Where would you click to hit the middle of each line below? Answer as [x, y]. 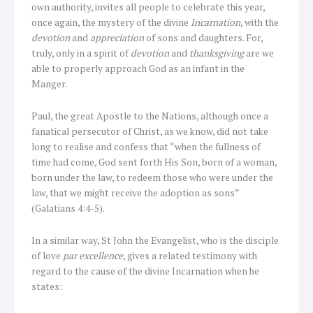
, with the [260, 22]
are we [259, 53]
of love [47, 255]
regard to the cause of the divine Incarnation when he [145, 271]
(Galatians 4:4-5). [68, 208]
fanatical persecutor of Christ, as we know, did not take [150, 131]
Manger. [49, 83]
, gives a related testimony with [190, 255]
